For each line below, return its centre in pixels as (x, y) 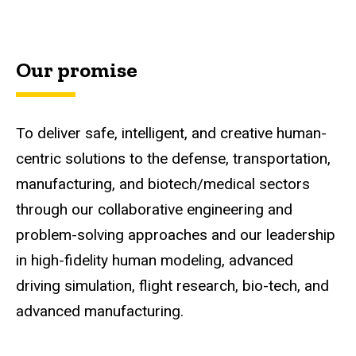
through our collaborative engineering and (154, 209)
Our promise (77, 70)
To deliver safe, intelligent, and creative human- (171, 133)
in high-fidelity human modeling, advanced (155, 260)
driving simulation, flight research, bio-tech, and (172, 285)
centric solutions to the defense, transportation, (173, 158)
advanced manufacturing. (104, 311)
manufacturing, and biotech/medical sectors (163, 184)
